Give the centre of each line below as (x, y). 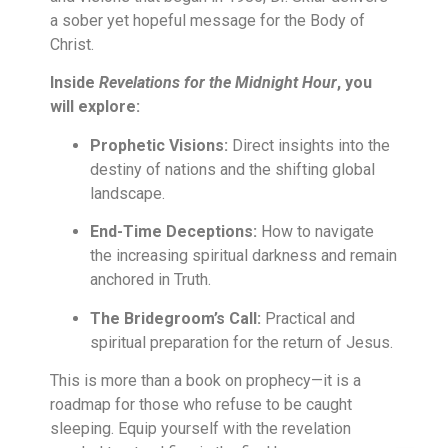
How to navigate (315, 232)
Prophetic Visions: (159, 145)
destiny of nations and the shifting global (232, 169)
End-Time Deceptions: (173, 232)
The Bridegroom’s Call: (175, 318)
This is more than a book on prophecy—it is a (205, 380)
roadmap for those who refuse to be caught (201, 404)
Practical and (308, 318)
